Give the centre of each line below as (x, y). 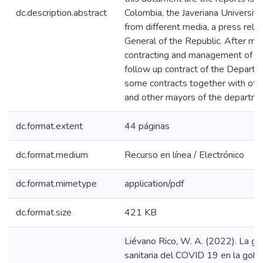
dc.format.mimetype (56, 184)
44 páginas (147, 126)
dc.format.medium (52, 155)
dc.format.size (44, 213)
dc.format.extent (49, 126)
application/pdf (154, 184)
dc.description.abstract (61, 13)
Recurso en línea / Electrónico (184, 155)
